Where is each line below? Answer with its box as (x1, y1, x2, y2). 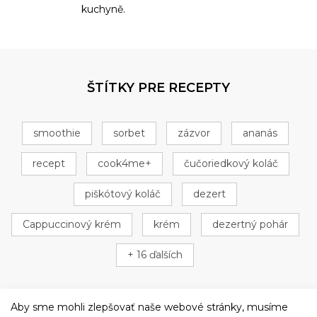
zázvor (177, 127, 210, 140)
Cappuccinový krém (22, 218, 121, 231)
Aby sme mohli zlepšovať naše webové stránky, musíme (11, 301, 288, 313)
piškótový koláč (84, 188, 161, 201)
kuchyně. (81, 3, 125, 16)
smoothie (33, 127, 81, 140)
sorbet (113, 127, 145, 140)
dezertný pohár (212, 218, 288, 231)
